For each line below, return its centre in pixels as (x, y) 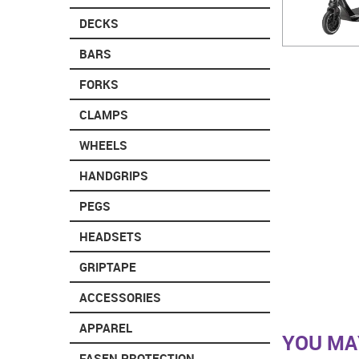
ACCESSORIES (120, 297)
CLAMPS (104, 114)
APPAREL (106, 327)
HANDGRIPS (114, 175)
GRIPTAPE (108, 266)
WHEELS (103, 145)
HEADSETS (111, 236)
